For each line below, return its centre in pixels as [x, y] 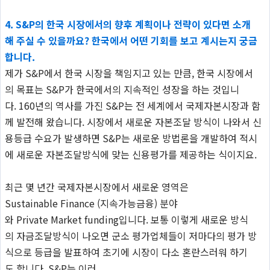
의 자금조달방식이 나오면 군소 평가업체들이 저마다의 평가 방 [130, 235]
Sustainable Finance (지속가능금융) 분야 [91, 203]
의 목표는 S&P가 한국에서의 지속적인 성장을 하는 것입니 [122, 89]
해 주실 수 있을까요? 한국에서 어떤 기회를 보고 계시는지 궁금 [131, 40]
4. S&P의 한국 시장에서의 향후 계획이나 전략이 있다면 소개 [127, 24]
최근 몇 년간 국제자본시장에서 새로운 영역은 [96, 187]
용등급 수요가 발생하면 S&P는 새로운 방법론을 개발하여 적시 [131, 138]
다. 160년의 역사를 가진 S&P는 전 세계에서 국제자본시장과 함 [132, 105]
